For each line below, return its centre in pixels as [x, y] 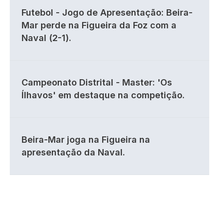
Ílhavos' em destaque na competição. [103, 95]
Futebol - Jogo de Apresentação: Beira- [107, 12]
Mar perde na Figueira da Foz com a [99, 25]
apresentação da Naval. [73, 152]
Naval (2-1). [46, 38]
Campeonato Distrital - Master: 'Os [97, 82]
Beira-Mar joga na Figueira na [86, 140]
